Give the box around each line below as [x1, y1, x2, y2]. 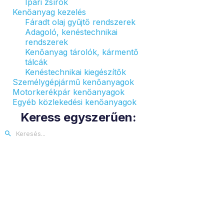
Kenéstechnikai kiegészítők [25, 67, 126, 77]
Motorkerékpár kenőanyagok [12, 87, 124, 97]
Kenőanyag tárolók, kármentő [25, 47, 138, 57]
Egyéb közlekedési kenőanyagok [12, 97, 136, 107]
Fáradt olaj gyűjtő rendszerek [25, 17, 135, 27]
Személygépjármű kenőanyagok [12, 77, 134, 87]
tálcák [25, 57, 47, 67]
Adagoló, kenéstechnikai [25, 27, 117, 37]
